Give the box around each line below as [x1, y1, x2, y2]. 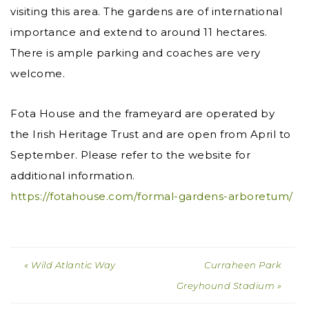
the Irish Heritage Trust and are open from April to [10, 128, 291, 141]
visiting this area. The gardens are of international [10, 5, 282, 19]
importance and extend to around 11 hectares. [10, 26, 267, 39]
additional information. [10, 169, 135, 183]
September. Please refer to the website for [10, 148, 250, 162]
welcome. [10, 67, 65, 81]
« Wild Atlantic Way [24, 259, 116, 271]
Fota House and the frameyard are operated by [10, 107, 275, 121]
